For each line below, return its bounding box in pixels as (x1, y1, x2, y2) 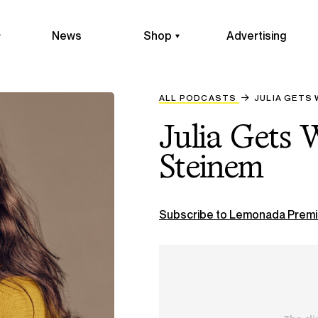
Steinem (159, 154, 263, 184)
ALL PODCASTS (159, 92, 237, 103)
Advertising (226, 28, 286, 43)
